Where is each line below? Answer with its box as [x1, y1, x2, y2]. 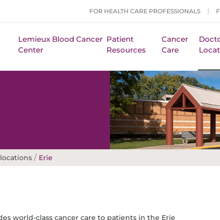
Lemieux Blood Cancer [18, 34, 103, 44]
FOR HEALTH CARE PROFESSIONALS [89, 7, 201, 15]
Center [18, 45, 43, 55]
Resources [106, 45, 146, 55]
